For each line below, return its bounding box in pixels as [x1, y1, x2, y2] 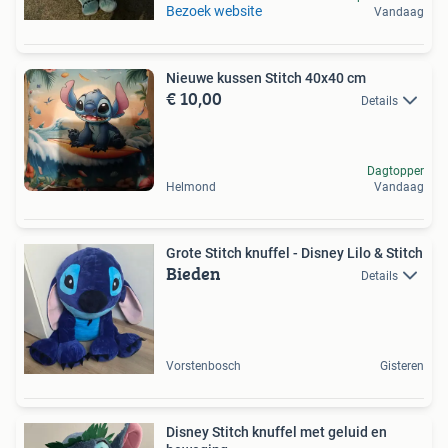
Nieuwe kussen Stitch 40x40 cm [166, 70, 366, 86]
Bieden [166, 259, 221, 287]
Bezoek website [166, 3, 262, 19]
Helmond [166, 179, 216, 194]
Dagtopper [367, 163, 424, 178]
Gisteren [380, 358, 424, 373]
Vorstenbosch [166, 358, 241, 373]
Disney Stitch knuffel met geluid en [166, 423, 387, 440]
